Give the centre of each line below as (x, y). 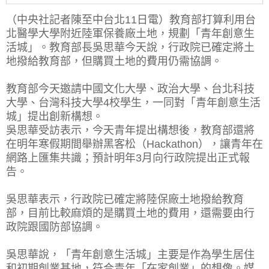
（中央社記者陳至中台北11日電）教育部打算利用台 (131, 20)
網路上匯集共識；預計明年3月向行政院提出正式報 (128, 158)
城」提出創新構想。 (55, 116)
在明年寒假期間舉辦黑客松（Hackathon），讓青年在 (134, 144)
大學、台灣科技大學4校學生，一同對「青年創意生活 (133, 102)
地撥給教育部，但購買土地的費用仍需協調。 (114, 61)
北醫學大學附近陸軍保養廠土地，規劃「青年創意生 (130, 33)
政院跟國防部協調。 (55, 227)
